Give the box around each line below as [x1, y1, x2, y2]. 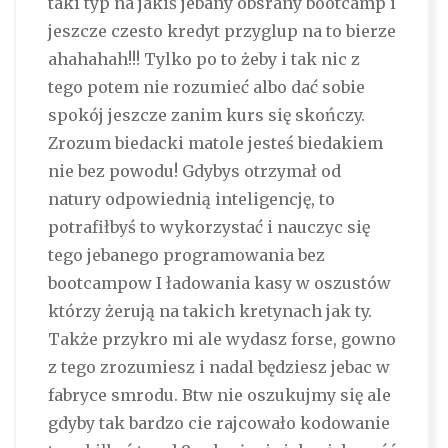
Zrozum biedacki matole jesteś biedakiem [47, 133, 383, 154]
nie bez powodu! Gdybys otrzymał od [47, 161, 341, 182]
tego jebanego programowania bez [47, 245, 325, 266]
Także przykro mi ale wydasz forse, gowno [47, 329, 396, 350]
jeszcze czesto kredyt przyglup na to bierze [47, 21, 396, 42]
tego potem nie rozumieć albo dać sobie [47, 77, 365, 98]
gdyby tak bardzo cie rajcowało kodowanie [47, 413, 390, 434]
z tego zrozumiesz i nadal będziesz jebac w [47, 357, 390, 378]
